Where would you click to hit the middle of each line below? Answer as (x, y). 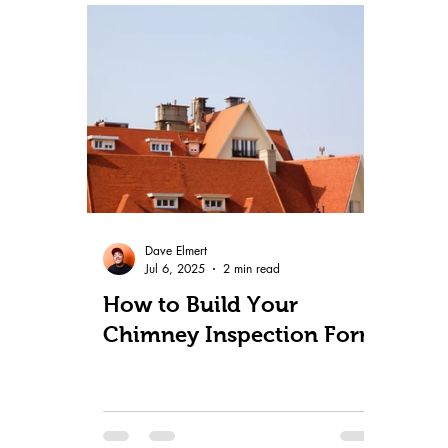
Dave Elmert (176, 251)
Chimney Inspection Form (242, 335)
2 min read (252, 269)
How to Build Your (201, 305)
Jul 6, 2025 (175, 269)
